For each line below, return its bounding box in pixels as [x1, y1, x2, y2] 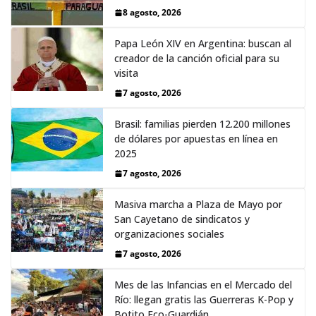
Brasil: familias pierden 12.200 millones [114, 117, 291, 131]
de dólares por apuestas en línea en [114, 132, 278, 146]
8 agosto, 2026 [123, 6, 181, 19]
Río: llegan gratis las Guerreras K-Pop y [114, 293, 293, 307]
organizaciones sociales [114, 227, 224, 241]
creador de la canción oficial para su [114, 51, 279, 66]
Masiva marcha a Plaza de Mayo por [114, 197, 282, 212]
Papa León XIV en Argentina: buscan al [114, 37, 291, 51]
